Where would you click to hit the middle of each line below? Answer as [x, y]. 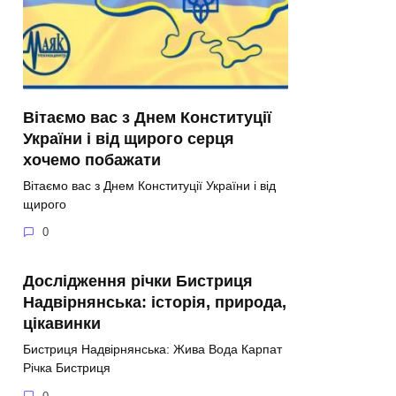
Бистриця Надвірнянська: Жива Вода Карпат [152, 349]
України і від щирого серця [129, 138]
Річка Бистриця [67, 367]
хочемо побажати [92, 160]
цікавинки [62, 323]
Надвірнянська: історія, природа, [155, 302]
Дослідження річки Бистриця [138, 281]
